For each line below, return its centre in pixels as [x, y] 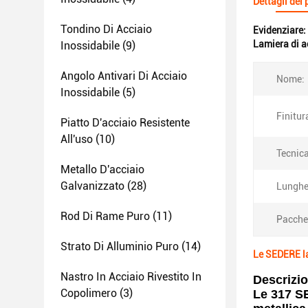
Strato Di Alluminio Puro [120, 246]
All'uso [77, 139]
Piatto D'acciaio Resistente [125, 123]
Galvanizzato [92, 186]
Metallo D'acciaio [102, 169]
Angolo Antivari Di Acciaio [124, 76]
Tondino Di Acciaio [106, 29]
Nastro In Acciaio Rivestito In [131, 277]
